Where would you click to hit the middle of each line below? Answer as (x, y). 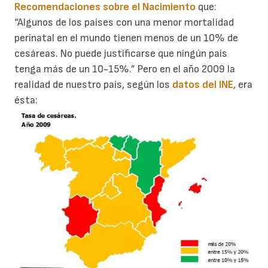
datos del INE (203, 84)
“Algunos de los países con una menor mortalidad (124, 22)
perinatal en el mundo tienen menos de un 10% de (126, 38)
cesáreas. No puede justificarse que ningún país (121, 53)
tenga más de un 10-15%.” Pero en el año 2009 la (125, 69)
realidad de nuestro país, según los (93, 84)
